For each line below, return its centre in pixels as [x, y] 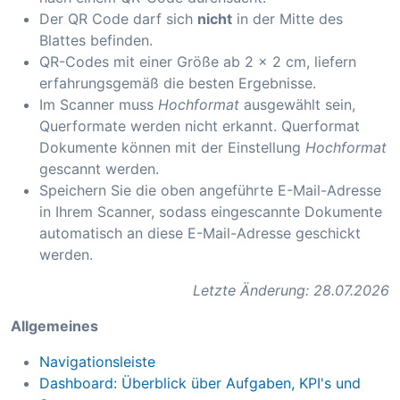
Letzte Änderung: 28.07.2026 [291, 291]
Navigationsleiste [97, 362]
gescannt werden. [99, 169]
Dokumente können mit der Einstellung [172, 148]
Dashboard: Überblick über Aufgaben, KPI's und [200, 383]
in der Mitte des [287, 19]
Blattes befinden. [96, 41]
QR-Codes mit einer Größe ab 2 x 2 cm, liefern [198, 62]
